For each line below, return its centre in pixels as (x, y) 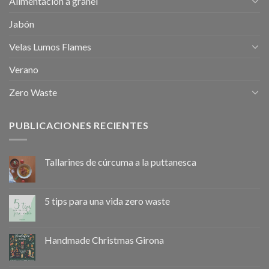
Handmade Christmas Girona (104, 240)
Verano (24, 69)
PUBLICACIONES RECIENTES (79, 125)
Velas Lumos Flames (50, 46)
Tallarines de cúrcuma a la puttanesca (120, 162)
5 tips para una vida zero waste (107, 201)
